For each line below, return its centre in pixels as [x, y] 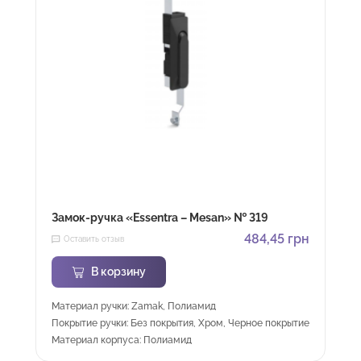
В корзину [118, 272]
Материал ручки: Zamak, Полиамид [134, 306]
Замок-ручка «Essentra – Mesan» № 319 [160, 218]
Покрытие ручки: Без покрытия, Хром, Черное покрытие [180, 323]
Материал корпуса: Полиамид [122, 340]
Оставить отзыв [94, 239]
